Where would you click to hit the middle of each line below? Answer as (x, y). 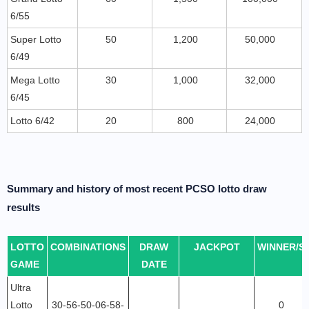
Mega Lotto (35, 80)
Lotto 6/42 (32, 121)
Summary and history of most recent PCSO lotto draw (137, 189)
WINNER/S (281, 247)
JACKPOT (217, 247)
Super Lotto (36, 39)
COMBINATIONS (88, 247)
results (23, 207)
